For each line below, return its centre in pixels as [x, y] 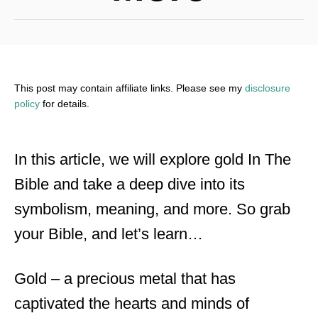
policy [27, 104]
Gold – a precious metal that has [125, 279]
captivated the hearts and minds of [132, 303]
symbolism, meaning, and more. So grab [152, 209]
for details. [65, 104]
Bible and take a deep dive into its [130, 184]
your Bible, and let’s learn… [109, 234]
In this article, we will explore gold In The [153, 159]
